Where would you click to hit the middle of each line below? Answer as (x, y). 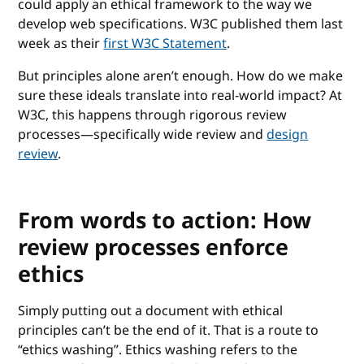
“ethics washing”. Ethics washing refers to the (158, 350)
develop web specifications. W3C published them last (181, 24)
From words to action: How (165, 221)
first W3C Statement (165, 43)
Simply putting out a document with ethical (151, 311)
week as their (61, 43)
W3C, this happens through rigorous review (153, 115)
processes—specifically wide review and (143, 134)
